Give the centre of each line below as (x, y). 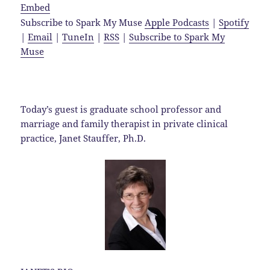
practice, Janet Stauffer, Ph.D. (83, 138)
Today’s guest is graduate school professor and (121, 109)
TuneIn (78, 36)
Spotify (234, 22)
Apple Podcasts (177, 22)
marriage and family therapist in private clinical (124, 123)
